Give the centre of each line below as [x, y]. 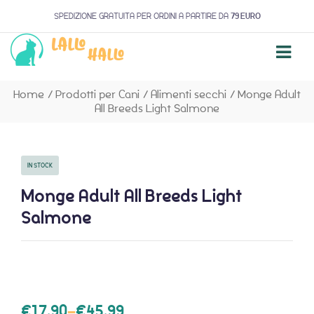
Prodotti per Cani [97, 94]
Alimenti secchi [189, 94]
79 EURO [245, 16]
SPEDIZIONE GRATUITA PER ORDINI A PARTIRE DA [141, 16]
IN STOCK [40, 165]
